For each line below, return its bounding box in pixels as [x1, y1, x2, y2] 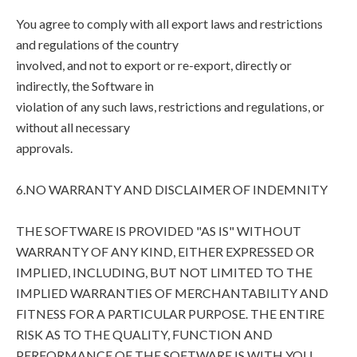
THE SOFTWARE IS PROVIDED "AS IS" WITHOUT [16, 223, 301, 238]
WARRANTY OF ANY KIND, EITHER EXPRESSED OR [16, 244, 314, 259]
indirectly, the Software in [16, 78, 154, 93]
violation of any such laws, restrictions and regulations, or [16, 99, 324, 114]
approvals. [16, 140, 73, 155]
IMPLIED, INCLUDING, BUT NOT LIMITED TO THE [16, 265, 312, 280]
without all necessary [16, 120, 130, 135]
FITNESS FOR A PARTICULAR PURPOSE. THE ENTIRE [16, 306, 324, 321]
